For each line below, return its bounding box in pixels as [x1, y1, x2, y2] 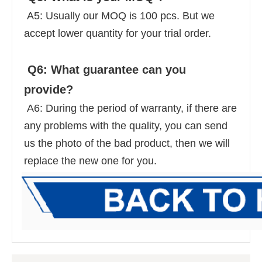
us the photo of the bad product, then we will [24, 137, 230, 149]
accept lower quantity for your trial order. [24, 27, 214, 39]
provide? [24, 82, 77, 96]
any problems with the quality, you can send [24, 119, 227, 132]
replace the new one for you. [24, 154, 157, 167]
